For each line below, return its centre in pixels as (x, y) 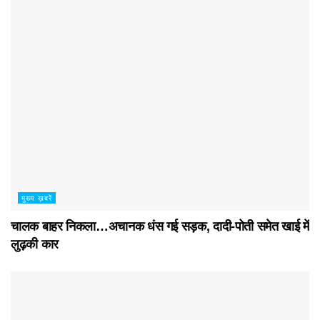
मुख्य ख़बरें (37, 197)
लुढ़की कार (35, 244)
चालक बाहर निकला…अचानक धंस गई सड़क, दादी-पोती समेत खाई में (160, 226)
